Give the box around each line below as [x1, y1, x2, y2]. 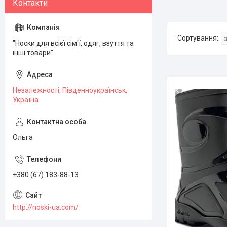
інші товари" [13, 49, 53, 57]
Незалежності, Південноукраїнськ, [13, 86, 127, 94]
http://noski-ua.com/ [13, 203, 79, 211]
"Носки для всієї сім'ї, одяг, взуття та [13, 39, 134, 47]
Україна [13, 96, 39, 104]
